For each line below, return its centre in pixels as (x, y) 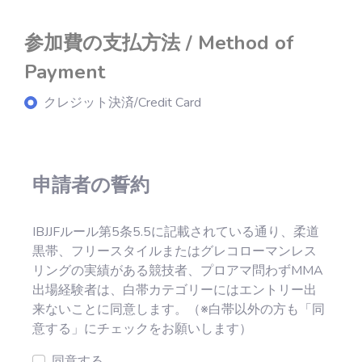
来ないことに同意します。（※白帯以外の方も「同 (179, 309)
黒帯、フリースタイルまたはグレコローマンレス (175, 251)
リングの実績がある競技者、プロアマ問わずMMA (178, 271)
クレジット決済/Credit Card (122, 103)
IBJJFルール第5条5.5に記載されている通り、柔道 (176, 232)
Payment (65, 72)
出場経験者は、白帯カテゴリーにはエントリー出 (175, 290)
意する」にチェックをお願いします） (142, 329)
